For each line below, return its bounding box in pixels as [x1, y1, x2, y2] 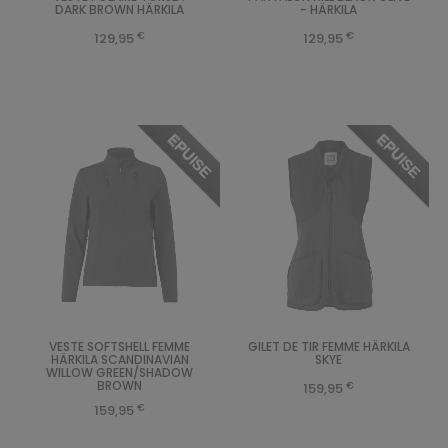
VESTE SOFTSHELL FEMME [49, 338, 190, 356]
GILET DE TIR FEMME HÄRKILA [247, 338, 410, 356]
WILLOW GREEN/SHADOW [46, 364, 193, 382]
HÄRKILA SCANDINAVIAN [50, 351, 189, 369]
